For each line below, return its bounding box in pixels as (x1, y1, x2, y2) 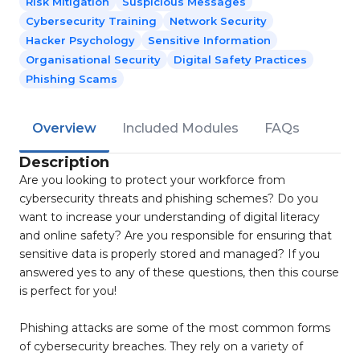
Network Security (170, 14, 267, 27)
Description (19, 153, 109, 171)
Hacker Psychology (26, 34, 135, 47)
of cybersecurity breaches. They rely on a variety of (19, 339, 303, 354)
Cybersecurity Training (26, 14, 157, 27)
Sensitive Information (148, 34, 271, 47)
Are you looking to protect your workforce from (19, 173, 285, 187)
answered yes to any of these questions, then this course (19, 265, 339, 280)
